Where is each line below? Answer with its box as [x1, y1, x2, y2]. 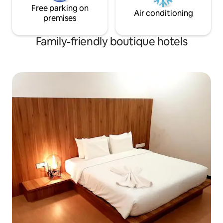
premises [43, 12, 76, 23]
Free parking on [31, 2, 89, 13]
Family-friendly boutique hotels [35, 34, 188, 49]
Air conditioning [133, 7, 193, 18]
